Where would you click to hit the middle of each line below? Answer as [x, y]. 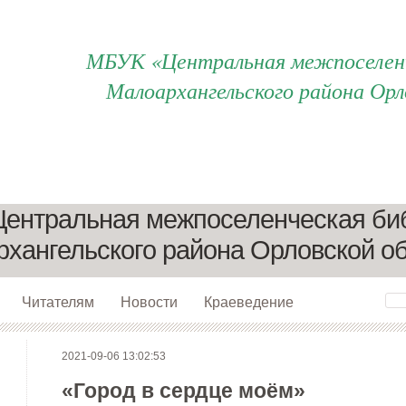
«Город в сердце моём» [183, 391]
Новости [149, 302]
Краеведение [248, 302]
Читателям [58, 302]
